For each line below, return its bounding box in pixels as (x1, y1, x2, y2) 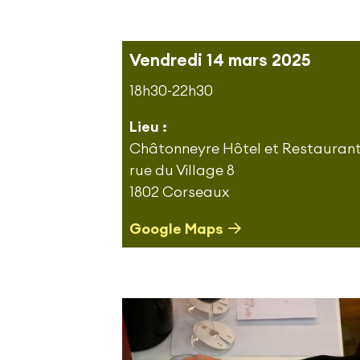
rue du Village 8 (129, 162, 235, 178)
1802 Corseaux (129, 184, 229, 199)
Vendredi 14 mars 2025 (129, 51, 311, 69)
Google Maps (129, 221, 223, 236)
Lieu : (129, 119, 167, 134)
